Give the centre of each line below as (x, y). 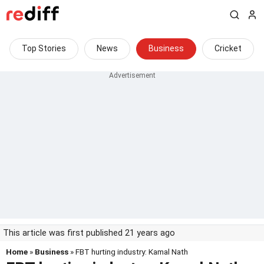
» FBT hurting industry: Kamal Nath (128, 252)
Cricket (228, 48)
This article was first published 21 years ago (89, 233)
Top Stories (44, 48)
